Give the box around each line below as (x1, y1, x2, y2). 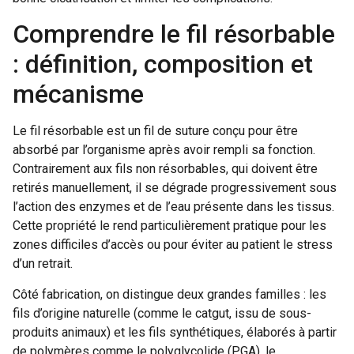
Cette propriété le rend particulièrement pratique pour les (13, 218, 326, 234)
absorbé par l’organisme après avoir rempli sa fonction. (13, 142, 315, 158)
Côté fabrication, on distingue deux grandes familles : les (13, 286, 326, 302)
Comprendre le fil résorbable (13, 19, 335, 50)
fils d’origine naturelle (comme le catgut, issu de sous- (13, 305, 311, 321)
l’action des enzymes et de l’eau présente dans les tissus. (13, 199, 334, 215)
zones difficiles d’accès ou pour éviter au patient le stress (13, 237, 333, 253)
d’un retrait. (13, 256, 73, 272)
